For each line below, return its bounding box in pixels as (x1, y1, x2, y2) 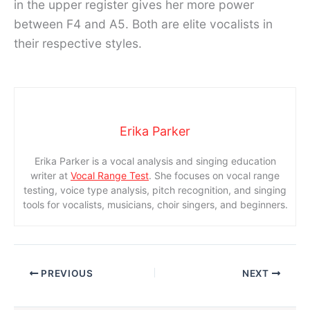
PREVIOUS (38, 267, 93, 279)
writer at (30, 169, 71, 181)
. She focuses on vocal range (149, 169, 280, 181)
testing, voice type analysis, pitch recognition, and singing (24, 183, 286, 196)
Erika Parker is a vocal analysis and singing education (34, 154, 276, 167)
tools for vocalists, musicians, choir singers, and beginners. (22, 198, 288, 210)
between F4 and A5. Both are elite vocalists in (14, 17, 273, 32)
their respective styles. (14, 36, 142, 51)
